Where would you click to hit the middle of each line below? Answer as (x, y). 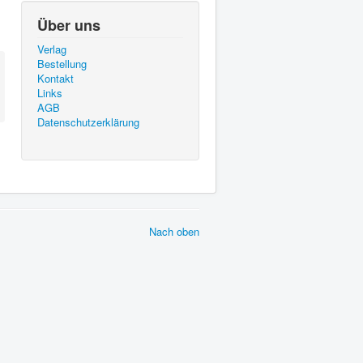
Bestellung (62, 64)
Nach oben (174, 231)
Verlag (52, 49)
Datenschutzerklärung (88, 122)
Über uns (69, 25)
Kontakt (56, 78)
